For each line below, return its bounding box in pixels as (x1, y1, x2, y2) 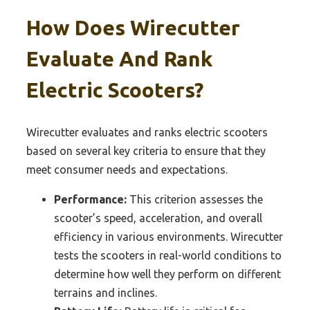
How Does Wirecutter (26, 15, 240, 39)
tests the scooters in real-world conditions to (54, 248, 282, 262)
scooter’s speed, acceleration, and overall (54, 211, 262, 224)
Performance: (54, 192, 127, 206)
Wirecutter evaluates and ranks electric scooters (26, 125, 268, 138)
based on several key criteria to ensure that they (26, 144, 266, 157)
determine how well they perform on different (54, 267, 281, 280)
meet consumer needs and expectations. (26, 163, 228, 176)
